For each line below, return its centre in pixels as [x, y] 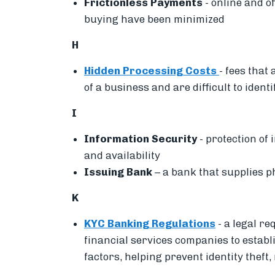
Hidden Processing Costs [152, 70]
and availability [122, 155]
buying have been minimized [154, 19]
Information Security [142, 138]
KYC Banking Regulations [150, 223]
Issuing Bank [118, 172]
